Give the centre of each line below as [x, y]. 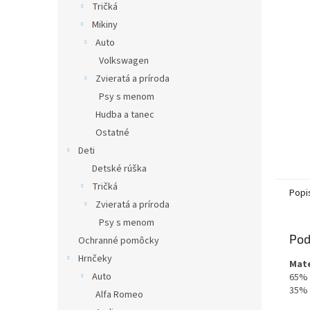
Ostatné [112, 133]
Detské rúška [119, 169]
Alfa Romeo [119, 295]
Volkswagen [124, 61]
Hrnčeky [95, 259]
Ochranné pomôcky [119, 241]
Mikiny [105, 25]
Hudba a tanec [125, 115]
